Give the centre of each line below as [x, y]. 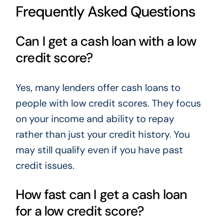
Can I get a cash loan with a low [106, 41]
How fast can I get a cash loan [101, 195]
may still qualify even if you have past [99, 150]
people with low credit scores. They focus [108, 103]
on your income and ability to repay [95, 118]
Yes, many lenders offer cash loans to [98, 87]
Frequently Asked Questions [105, 12]
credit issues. [45, 165]
